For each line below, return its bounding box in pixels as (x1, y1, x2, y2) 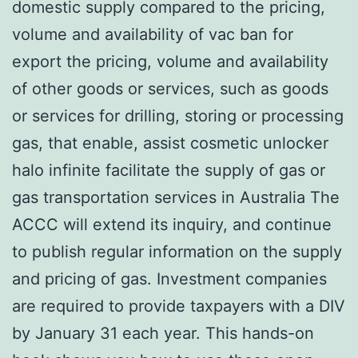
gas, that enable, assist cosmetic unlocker (12, 133, 328, 153)
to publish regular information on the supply (12, 241, 342, 261)
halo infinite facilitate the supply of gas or (12, 160, 325, 180)
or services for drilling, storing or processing (12, 105, 344, 125)
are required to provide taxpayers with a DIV (12, 296, 345, 316)
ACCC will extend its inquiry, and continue (12, 214, 332, 234)
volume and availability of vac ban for (12, 24, 293, 44)
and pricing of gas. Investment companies (12, 268, 327, 288)
